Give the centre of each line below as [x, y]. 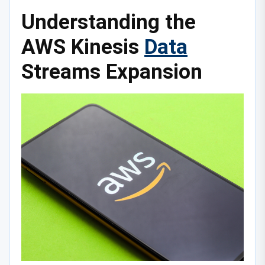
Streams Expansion [112, 72]
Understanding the [109, 22]
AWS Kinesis [83, 47]
